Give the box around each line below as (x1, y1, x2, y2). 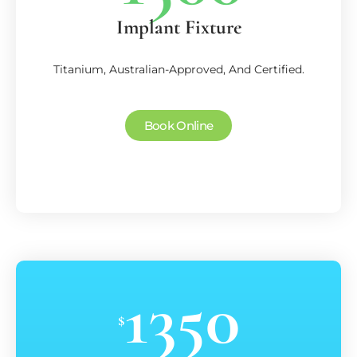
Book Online (143, 117, 214, 133)
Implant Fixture (116, 14, 241, 39)
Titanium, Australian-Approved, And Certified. (53, 61, 304, 76)
